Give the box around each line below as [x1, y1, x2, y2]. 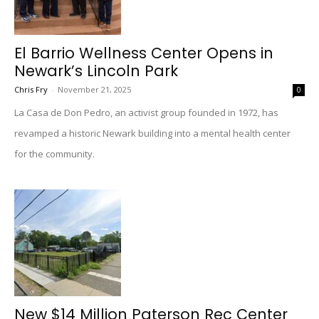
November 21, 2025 [58, 84, 131, 95]
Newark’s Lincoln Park [14, 61, 178, 81]
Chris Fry [14, 84, 48, 95]
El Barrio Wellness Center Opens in [14, 43, 273, 63]
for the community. [14, 147, 95, 160]
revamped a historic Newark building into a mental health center [14, 127, 291, 140]
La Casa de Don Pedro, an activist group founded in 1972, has [14, 106, 278, 119]
